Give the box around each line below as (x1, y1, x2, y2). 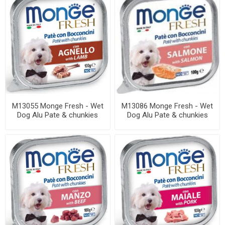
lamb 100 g (39, 119, 76, 129)
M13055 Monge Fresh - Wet (12, 101, 103, 110)
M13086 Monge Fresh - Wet (122, 101, 213, 110)
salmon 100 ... (145, 119, 190, 129)
